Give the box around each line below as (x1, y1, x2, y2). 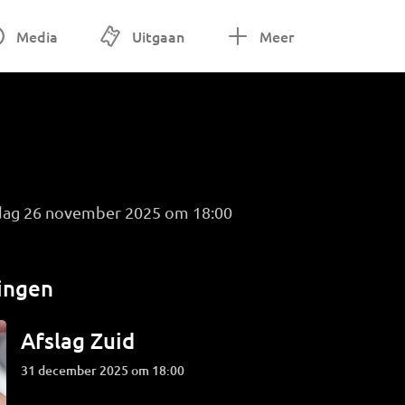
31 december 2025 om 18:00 (28, 362, 185, 379)
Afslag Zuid (21, 326, 136, 354)
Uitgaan (132, 26, 185, 46)
